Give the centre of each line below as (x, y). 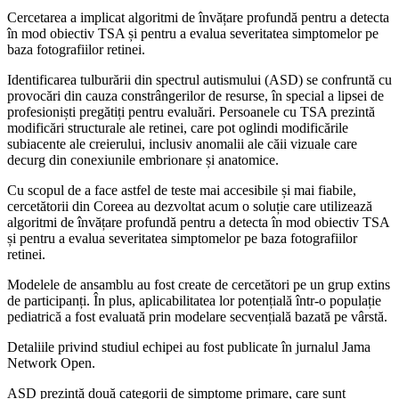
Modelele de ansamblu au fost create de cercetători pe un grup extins (199, 285)
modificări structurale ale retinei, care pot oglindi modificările (178, 128)
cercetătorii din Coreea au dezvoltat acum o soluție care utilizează (190, 207)
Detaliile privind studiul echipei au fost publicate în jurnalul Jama (189, 347)
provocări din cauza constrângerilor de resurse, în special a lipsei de (195, 96)
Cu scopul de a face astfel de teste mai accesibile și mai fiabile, (182, 191)
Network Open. (51, 363)
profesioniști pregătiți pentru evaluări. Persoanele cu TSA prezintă (191, 112)
